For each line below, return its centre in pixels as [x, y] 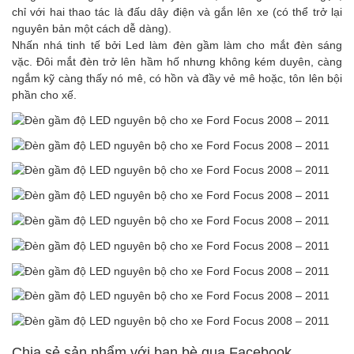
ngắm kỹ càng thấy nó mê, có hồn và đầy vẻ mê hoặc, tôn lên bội [177, 78]
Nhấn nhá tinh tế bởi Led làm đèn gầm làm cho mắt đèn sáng [177, 45]
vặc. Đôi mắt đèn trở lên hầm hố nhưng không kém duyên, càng [177, 62]
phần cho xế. [44, 95]
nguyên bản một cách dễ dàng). [92, 28]
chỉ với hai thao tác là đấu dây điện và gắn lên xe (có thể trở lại [177, 12]
